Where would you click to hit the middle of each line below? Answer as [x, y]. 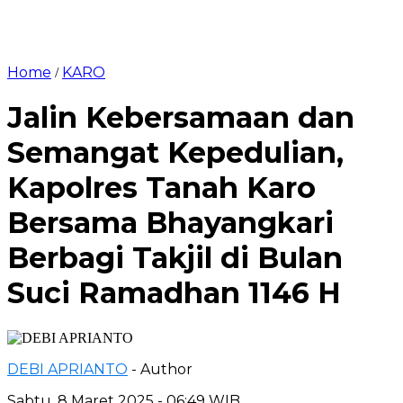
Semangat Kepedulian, [175, 153]
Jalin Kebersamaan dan [181, 118]
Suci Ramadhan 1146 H [174, 293]
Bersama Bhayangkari [170, 223]
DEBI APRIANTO [67, 369]
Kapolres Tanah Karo [161, 188]
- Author [162, 369]
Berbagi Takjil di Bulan [175, 258]
